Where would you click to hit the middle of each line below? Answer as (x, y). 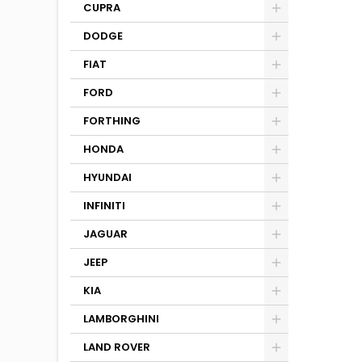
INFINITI (104, 206)
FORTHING (112, 121)
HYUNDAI (107, 177)
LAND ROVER (117, 347)
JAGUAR (105, 234)
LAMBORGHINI (121, 319)
